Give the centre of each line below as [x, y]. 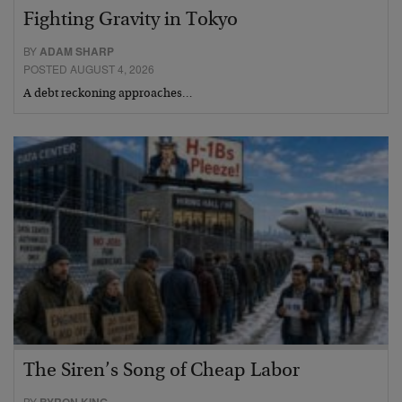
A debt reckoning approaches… [108, 94]
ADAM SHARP [77, 51]
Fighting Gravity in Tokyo [131, 21]
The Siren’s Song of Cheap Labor [162, 372]
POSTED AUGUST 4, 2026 [89, 69]
